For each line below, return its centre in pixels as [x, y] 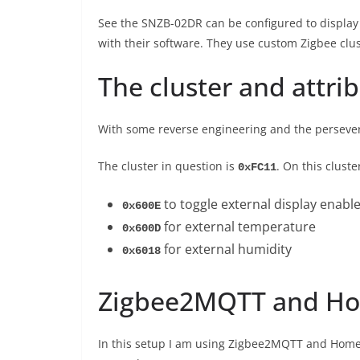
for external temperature [240, 227]
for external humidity [226, 249]
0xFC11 [257, 167]
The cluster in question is [168, 166]
